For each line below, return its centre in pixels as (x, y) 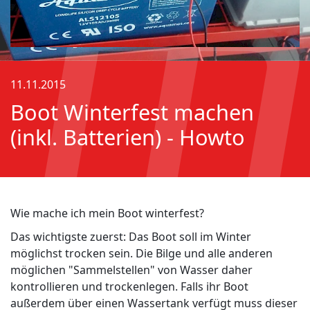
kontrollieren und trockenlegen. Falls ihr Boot (129, 287)
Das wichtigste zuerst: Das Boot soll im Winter (131, 237)
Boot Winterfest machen (132, 112)
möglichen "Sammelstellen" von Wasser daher (131, 270)
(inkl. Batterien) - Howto (128, 137)
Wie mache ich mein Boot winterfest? (107, 213)
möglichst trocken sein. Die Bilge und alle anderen (142, 254)
